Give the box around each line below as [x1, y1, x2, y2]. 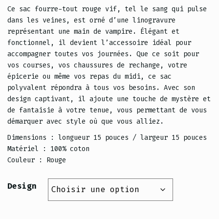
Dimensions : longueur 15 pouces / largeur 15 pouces [7, 133, 207, 143]
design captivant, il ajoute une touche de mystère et [7, 94, 211, 104]
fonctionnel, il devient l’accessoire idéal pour [7, 38, 191, 48]
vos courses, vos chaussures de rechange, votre [7, 61, 187, 70]
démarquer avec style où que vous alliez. [7, 117, 164, 127]
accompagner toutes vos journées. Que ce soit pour [7, 49, 199, 59]
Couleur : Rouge [7, 155, 66, 165]
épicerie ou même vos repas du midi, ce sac [7, 72, 172, 82]
